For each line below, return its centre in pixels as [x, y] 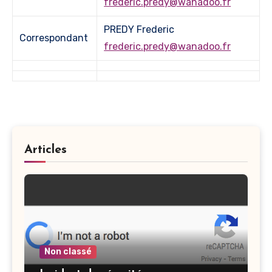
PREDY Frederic [142, 30]
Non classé [68, 252]
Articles [46, 150]
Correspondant [54, 38]
